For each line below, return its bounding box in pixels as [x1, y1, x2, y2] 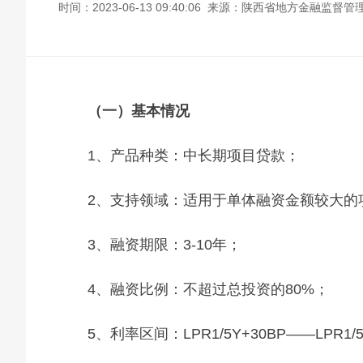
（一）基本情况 [88, 103, 190, 119]
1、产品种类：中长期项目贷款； [88, 147, 300, 164]
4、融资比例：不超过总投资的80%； [88, 281, 329, 297]
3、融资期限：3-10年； [88, 237, 241, 253]
